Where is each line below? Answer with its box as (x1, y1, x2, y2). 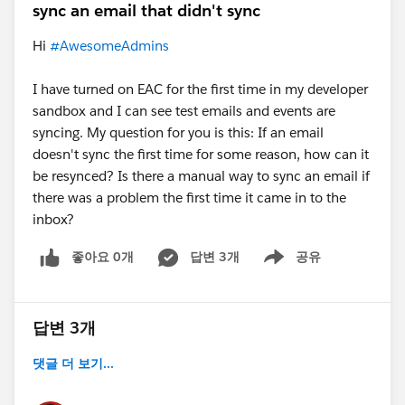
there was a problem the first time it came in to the (33, 189, 346, 207)
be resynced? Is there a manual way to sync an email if (33, 167, 370, 185)
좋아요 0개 (71, 249, 134, 266)
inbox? (33, 211, 74, 229)
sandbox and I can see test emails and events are (33, 102, 335, 120)
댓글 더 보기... (33, 355, 114, 372)
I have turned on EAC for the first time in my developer (33, 80, 368, 99)
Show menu (249, 258, 322, 275)
